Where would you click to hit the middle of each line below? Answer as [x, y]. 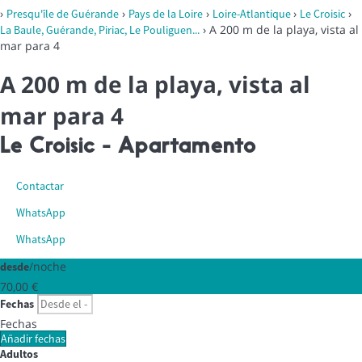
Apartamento [187, 147]
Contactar [40, 185]
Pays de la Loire [166, 14]
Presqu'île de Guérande [63, 14]
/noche [48, 266]
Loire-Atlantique [253, 14]
